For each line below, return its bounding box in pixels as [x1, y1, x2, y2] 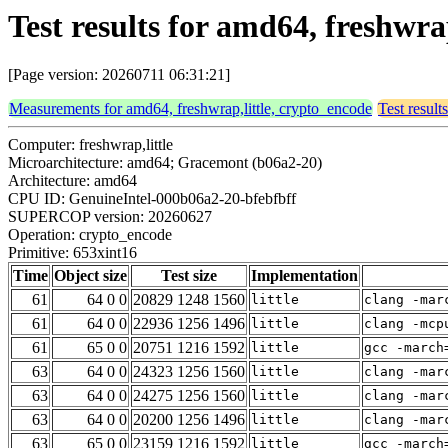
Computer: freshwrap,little [8, 136, 173, 154]
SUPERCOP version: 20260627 [8, 208, 212, 226]
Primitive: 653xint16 [8, 244, 137, 262]
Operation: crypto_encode [8, 226, 172, 244]
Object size [54, 267, 127, 285]
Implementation [251, 267, 358, 285]
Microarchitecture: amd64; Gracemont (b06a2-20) [8, 154, 322, 172]
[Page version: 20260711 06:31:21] [8, 66, 230, 84]
